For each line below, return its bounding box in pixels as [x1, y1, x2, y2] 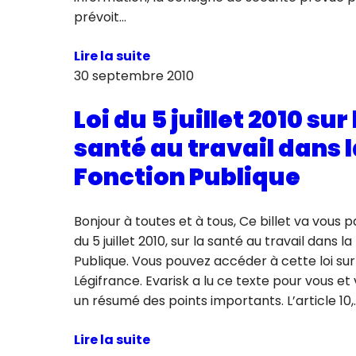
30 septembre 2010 [73, 67, 194, 86]
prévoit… [73, 8, 126, 27]
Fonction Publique [73, 160, 300, 194]
